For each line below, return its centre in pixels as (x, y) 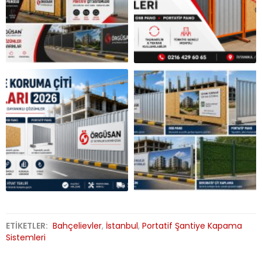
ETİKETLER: (28, 226)
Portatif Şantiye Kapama (192, 226)
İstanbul (122, 226)
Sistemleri (26, 238)
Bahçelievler (77, 226)
